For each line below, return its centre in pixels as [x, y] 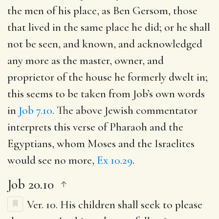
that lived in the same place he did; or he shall [109, 27]
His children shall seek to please [131, 205]
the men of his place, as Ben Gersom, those [102, 11]
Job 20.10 [31, 184]
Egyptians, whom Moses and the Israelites [101, 143]
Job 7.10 [35, 110]
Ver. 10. [44, 205]
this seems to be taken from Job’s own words [106, 94]
